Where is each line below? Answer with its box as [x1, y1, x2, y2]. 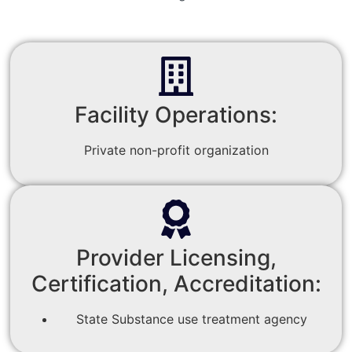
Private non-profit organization [83, 142, 269, 159]
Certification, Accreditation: [31, 269, 321, 297]
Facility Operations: [75, 101, 277, 129]
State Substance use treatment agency [76, 310, 307, 327]
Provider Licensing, [75, 244, 277, 271]
